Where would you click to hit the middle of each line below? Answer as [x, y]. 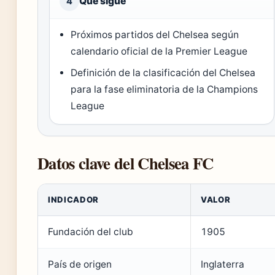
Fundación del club [91, 231]
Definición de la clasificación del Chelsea [163, 72]
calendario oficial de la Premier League [159, 51]
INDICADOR [73, 199]
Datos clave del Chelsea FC [126, 163]
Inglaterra [223, 264]
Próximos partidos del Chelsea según [155, 34]
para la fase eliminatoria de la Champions [165, 89]
